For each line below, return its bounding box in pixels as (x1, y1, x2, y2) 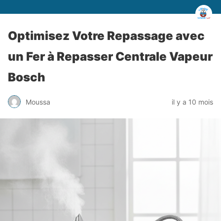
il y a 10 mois (172, 97, 213, 106)
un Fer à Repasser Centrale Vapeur (8, 49, 213, 64)
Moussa (26, 97, 50, 106)
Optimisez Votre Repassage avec (8, 29, 205, 43)
